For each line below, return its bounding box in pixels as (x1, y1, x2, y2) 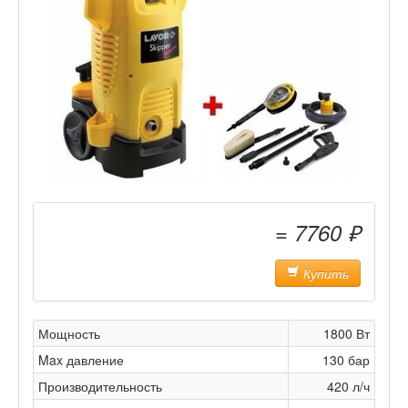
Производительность (38, 377, 162, 395)
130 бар (322, 351, 370, 369)
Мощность (38, 324, 100, 342)
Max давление (38, 351, 124, 369)
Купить (300, 264, 349, 282)
